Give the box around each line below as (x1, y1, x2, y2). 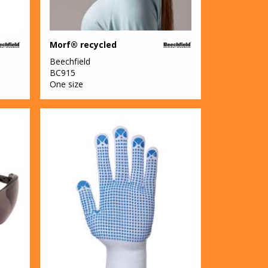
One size (50, 78, 84, 90)
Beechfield (50, 55, 91, 67)
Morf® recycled (50, 38, 117, 50)
